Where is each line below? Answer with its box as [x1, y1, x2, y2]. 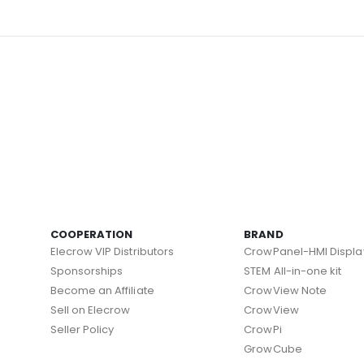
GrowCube [244, 341, 302, 357]
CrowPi [244, 322, 282, 338]
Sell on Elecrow [50, 302, 131, 318]
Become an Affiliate [50, 283, 154, 299]
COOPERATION [50, 226, 133, 242]
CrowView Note [244, 283, 327, 299]
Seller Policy [50, 322, 115, 338]
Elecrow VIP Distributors [50, 244, 175, 260]
